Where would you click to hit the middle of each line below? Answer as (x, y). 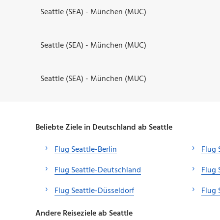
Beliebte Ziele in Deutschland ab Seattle (104, 127)
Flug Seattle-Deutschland (98, 170)
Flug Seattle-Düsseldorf (94, 191)
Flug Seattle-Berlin (86, 150)
